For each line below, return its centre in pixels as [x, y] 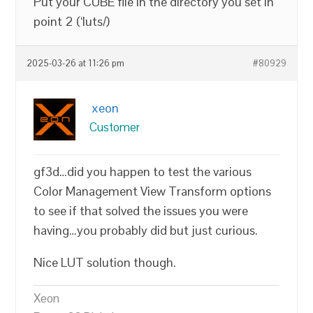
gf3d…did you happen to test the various [143, 171]
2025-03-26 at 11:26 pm [76, 63]
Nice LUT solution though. [105, 262]
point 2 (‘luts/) [72, 21]
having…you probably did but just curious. [146, 230]
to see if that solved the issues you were [141, 210]
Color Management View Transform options [153, 191]
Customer [115, 127]
